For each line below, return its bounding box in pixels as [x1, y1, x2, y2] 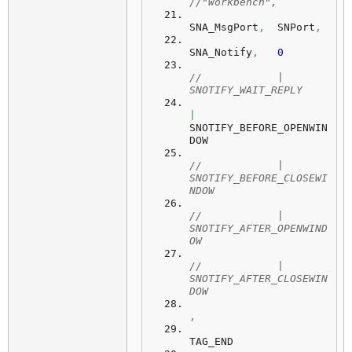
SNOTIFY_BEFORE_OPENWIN [189, 122, 328, 134]
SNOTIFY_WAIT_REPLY [189, 84, 302, 96]
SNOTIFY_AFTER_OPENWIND [189, 222, 328, 234]
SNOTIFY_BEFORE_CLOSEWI [189, 172, 328, 184]
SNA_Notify [189, 46, 252, 58]
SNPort [265, 21, 315, 33]
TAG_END [189, 335, 233, 347]
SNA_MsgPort [189, 21, 258, 33]
